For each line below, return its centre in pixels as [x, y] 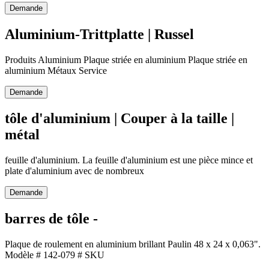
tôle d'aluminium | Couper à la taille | [119, 118]
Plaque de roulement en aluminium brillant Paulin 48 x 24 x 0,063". [133, 244]
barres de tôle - [51, 218]
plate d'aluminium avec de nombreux [74, 171]
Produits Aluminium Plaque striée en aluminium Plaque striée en [126, 59]
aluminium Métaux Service [56, 70]
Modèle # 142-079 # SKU [55, 255]
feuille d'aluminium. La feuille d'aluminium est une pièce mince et [129, 160]
